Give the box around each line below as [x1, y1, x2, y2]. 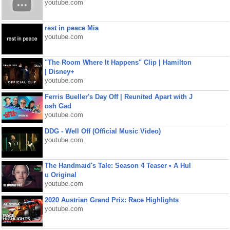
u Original [44, 171, 76, 179]
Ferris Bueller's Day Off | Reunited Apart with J [44, 93, 193, 101]
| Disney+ [44, 68, 74, 75]
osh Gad [44, 102, 71, 110]
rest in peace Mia [44, 24, 99, 32]
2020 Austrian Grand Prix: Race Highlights [44, 196, 179, 204]
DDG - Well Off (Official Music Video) [44, 127, 161, 135]
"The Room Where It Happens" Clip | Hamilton [44, 59, 191, 66]
